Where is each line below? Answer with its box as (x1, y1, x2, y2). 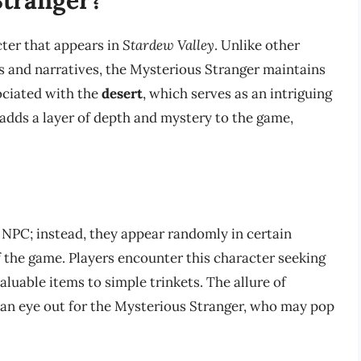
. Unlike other (214, 35, 300, 54)
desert (102, 84, 143, 102)
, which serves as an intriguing (143, 84, 332, 102)
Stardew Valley (122, 35, 214, 54)
